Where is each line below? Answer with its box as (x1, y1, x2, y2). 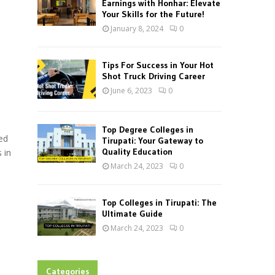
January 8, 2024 (110, 23, 163, 34)
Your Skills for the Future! (102, 9, 204, 20)
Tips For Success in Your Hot (102, 60, 214, 71)
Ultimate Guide (102, 207, 163, 219)
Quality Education (102, 145, 172, 157)
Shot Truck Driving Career (102, 71, 205, 82)
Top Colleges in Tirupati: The (102, 196, 217, 208)
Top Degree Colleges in (102, 123, 193, 135)
